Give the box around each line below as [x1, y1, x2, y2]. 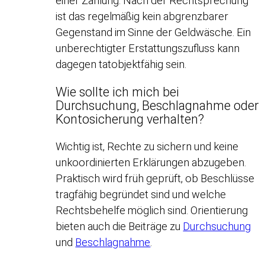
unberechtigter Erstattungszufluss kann [56, 42, 240, 55]
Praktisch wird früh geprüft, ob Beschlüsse [56, 172, 255, 185]
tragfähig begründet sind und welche [56, 188, 227, 201]
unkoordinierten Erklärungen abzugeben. [56, 156, 247, 169]
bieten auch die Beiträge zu [56, 220, 183, 233]
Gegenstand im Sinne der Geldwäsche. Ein [56, 26, 251, 39]
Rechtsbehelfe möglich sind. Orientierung [56, 204, 248, 217]
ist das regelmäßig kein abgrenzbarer [56, 10, 229, 23]
